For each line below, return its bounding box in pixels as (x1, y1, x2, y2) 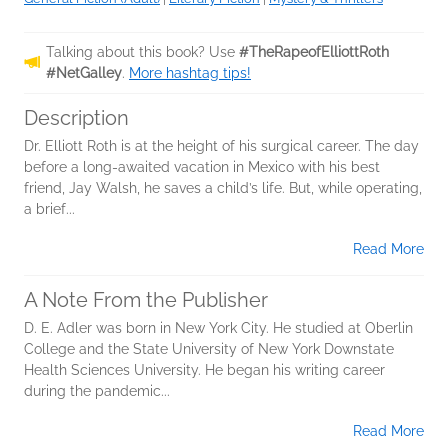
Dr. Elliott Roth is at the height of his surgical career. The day (24, 137, 419, 154)
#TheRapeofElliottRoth (239, 43, 389, 60)
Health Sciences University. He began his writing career (24, 361, 385, 378)
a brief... (24, 200, 75, 217)
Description (24, 105, 129, 130)
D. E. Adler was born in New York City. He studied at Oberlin (24, 319, 413, 336)
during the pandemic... (24, 382, 170, 399)
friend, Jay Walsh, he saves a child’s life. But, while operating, (24, 179, 422, 196)
